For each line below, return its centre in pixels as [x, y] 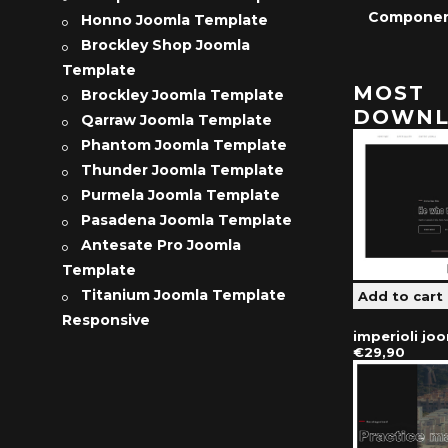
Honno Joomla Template [174, 19]
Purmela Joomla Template [180, 194]
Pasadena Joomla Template [186, 219]
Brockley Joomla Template [182, 94]
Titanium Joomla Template [183, 294]
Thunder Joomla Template [182, 169]
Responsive [105, 319]
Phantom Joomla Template [183, 144]
